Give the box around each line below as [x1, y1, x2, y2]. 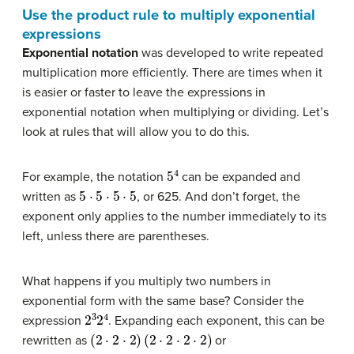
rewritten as [22, 332, 90, 348]
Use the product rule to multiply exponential [22, 6, 315, 24]
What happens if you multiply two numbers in [22, 273, 271, 289]
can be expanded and [178, 168, 300, 185]
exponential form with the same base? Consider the [22, 292, 304, 309]
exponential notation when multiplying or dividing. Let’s [22, 104, 329, 120]
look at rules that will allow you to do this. [22, 123, 250, 140]
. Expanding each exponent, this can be [107, 312, 325, 329]
